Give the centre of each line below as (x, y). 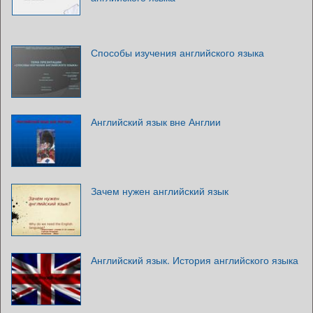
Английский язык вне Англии (156, 122)
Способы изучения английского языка (177, 53)
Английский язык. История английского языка (195, 260)
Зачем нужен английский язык (160, 191)
